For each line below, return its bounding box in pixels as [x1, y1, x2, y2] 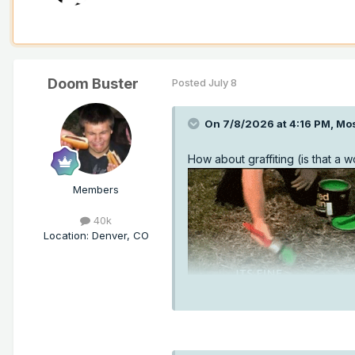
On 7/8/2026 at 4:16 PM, [204, 117, 336, 131]
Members [73, 183, 119, 197]
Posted [172, 76, 208, 90]
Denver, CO [91, 229, 149, 242]
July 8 [208, 76, 237, 90]
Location [43, 229, 86, 242]
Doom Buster [47, 75, 139, 93]
